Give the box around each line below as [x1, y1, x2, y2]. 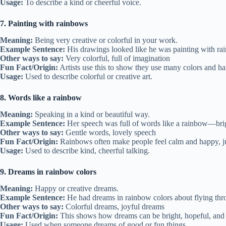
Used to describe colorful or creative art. [23, 72, 152, 81]
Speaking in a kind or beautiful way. [33, 109, 150, 119]
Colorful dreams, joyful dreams [64, 202, 164, 211]
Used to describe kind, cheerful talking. [23, 146, 150, 155]
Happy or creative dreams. [33, 184, 119, 193]
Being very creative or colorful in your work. [33, 36, 178, 45]
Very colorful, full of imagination [64, 54, 170, 63]
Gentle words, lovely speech [64, 128, 156, 137]
